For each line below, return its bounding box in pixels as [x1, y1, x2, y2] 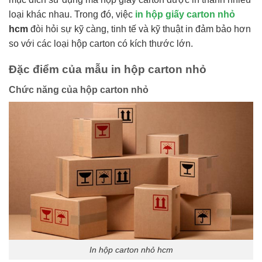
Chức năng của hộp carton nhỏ [9, 84, 149, 95]
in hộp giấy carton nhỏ [135, 9, 235, 19]
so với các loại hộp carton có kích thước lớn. [9, 38, 193, 49]
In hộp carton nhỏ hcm [89, 244, 173, 254]
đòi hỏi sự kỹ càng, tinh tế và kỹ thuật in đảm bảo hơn [28, 23, 251, 34]
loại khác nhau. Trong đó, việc [9, 9, 135, 19]
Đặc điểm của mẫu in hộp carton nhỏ [9, 63, 206, 76]
